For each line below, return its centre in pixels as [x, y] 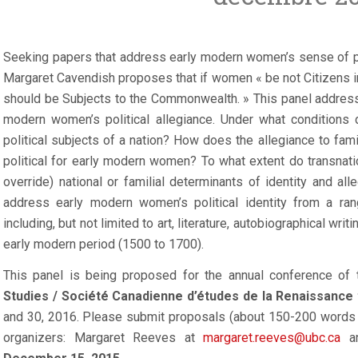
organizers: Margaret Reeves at [103, 338]
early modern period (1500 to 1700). [103, 244]
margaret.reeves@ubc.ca [272, 338]
